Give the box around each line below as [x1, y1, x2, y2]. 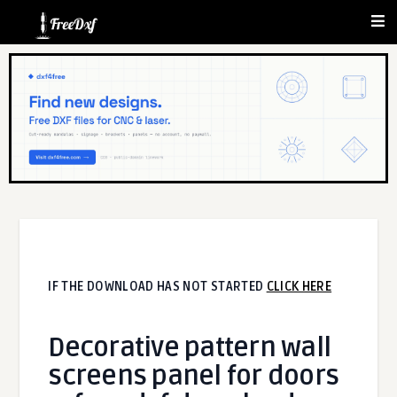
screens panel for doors [48, 359, 339, 393]
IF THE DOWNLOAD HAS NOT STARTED [48, 278, 267, 294]
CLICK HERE [266, 278, 332, 294]
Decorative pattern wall [48, 331, 331, 364]
